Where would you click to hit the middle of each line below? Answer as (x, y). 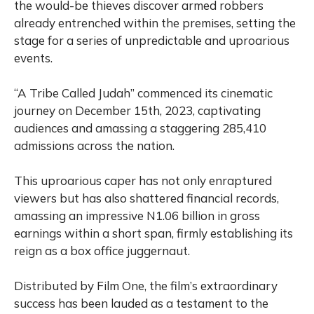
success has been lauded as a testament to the (141, 303)
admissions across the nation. (96, 146)
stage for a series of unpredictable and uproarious (152, 41)
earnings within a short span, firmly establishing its (153, 233)
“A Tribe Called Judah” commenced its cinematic (143, 93)
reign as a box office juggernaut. (102, 251)
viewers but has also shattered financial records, (146, 198)
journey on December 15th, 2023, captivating (137, 111)
